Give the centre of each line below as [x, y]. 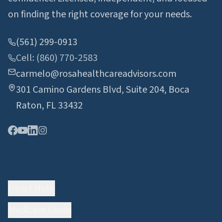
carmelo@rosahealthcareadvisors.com [96, 74]
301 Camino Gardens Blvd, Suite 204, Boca [103, 90]
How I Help [31, 188]
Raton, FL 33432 [49, 106]
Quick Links [31, 164]
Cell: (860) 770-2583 [57, 58]
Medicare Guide [40, 210]
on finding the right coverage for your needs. [100, 14]
